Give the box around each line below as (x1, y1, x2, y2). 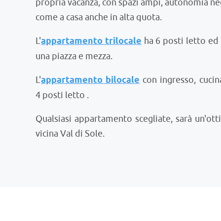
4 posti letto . (36, 90, 89, 101)
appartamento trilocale (41, 36, 142, 47)
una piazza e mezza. (36, 51, 112, 62)
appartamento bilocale (41, 74, 140, 86)
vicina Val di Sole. (36, 128, 105, 139)
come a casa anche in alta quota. (36, 12, 162, 23)
